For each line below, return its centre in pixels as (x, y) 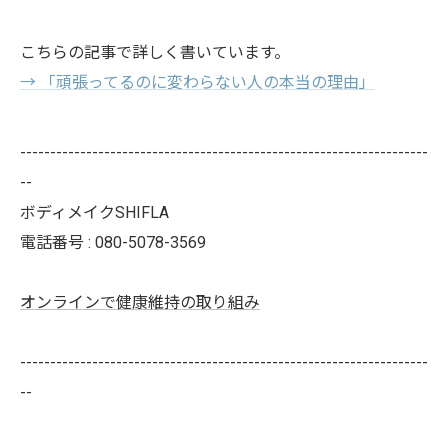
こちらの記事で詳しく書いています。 (155, 52)
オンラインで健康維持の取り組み (140, 302)
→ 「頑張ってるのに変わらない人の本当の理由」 (197, 82)
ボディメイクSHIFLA (94, 212)
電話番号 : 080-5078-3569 (113, 242)
